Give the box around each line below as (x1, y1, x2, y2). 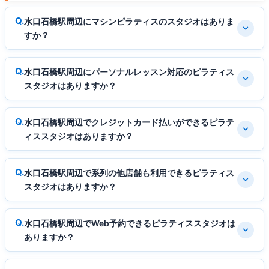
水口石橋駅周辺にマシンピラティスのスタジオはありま (24, 16, 234, 27)
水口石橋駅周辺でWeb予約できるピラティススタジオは (24, 218, 235, 229)
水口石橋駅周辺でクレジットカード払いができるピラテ (24, 117, 234, 128)
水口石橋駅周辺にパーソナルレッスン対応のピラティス (24, 67, 234, 77)
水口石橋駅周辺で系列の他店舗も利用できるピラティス (24, 168, 234, 178)
